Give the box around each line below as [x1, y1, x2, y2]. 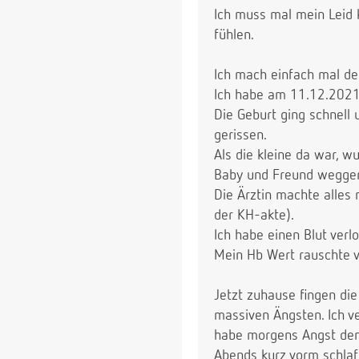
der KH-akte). [214, 208, 294, 224]
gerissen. [214, 128, 267, 143]
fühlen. [214, 28, 254, 43]
